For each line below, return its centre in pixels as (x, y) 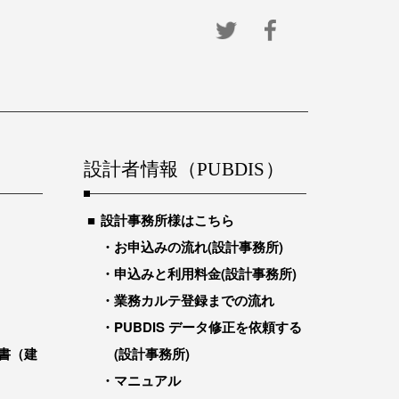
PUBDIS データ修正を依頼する (208, 327)
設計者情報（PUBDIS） (184, 169)
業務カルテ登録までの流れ (194, 300)
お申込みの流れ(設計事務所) (199, 247)
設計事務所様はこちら (167, 220)
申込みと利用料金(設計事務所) (205, 273)
